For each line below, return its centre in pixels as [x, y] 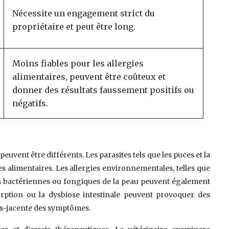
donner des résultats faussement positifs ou [104, 90]
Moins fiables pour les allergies [78, 63]
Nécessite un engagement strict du [84, 13]
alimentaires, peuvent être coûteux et [89, 77]
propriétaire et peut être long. [74, 27]
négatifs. [30, 103]
